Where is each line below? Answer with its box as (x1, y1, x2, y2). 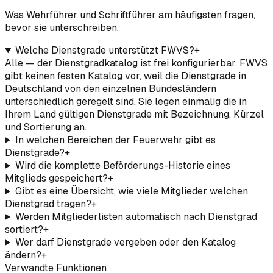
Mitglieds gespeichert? (5, 172, 108, 185)
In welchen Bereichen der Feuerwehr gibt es (15, 133, 216, 147)
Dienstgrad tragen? (5, 197, 91, 211)
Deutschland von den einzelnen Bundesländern (5, 82, 216, 96)
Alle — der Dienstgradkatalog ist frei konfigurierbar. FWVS (5, 57, 268, 70)
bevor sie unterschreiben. (5, 21, 119, 35)
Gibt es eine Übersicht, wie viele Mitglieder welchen (15, 185, 248, 198)
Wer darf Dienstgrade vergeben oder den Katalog (15, 236, 236, 249)
